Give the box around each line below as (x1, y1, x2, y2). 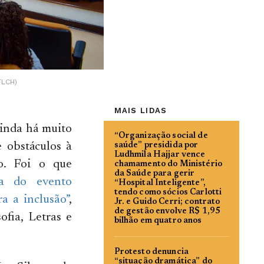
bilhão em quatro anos (114, 217, 202, 225)
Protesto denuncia (114, 248, 189, 256)
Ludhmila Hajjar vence (114, 151, 206, 159)
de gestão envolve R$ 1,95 (114, 207, 221, 216)
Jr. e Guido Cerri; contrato (114, 198, 220, 206)
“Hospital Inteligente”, (114, 179, 206, 187)
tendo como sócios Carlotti (114, 189, 222, 197)
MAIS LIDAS (114, 106, 167, 115)
